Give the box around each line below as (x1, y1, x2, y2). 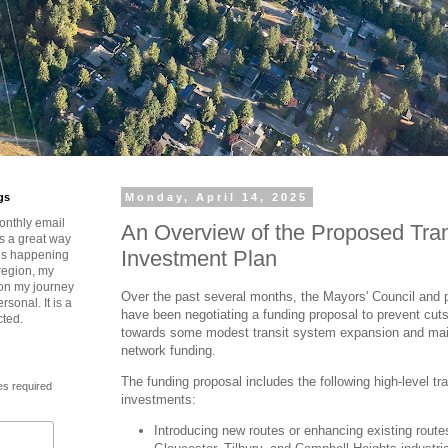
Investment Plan (121, 245, 277, 271)
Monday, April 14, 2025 (125, 191, 309, 203)
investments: (121, 391, 196, 407)
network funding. (121, 342, 216, 358)
